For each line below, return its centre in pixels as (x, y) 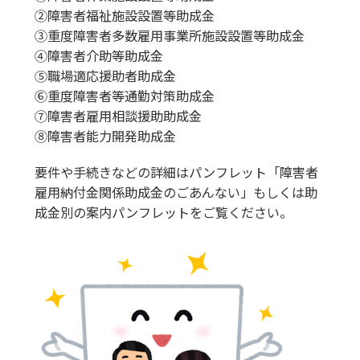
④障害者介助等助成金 (98, 55)
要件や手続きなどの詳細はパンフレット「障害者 (176, 172)
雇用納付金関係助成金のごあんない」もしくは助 (176, 192)
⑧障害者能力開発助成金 (105, 135)
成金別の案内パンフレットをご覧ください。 (163, 212)
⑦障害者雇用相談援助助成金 (118, 115)
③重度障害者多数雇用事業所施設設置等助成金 (169, 35)
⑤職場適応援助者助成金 (105, 75)
